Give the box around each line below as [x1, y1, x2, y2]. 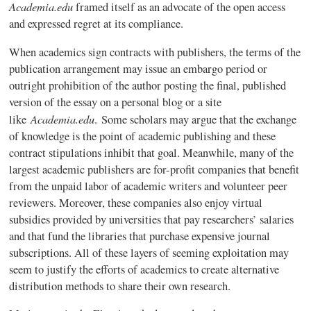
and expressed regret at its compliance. [9, 16, 184, 31]
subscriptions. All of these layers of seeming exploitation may [9, 244, 289, 260]
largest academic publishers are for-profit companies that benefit [9, 161, 300, 177]
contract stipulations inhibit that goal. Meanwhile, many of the [9, 144, 294, 160]
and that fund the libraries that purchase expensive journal [9, 228, 271, 244]
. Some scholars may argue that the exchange [94, 111, 297, 127]
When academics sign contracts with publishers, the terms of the [9, 44, 301, 60]
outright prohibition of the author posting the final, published [9, 77, 287, 93]
